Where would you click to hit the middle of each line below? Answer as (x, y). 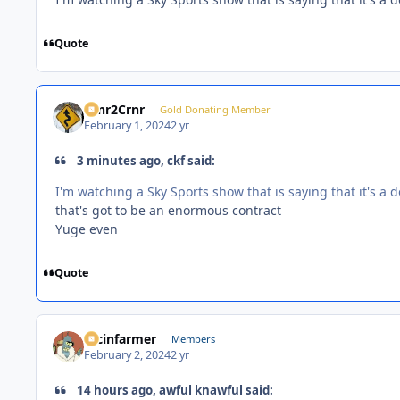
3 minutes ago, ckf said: (145, 161)
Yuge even (88, 229)
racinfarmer (121, 338)
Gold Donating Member (215, 109)
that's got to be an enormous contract (168, 210)
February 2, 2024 (128, 355)
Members (193, 338)
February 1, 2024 (128, 126)
